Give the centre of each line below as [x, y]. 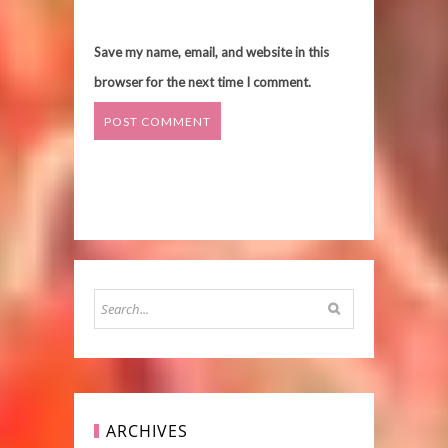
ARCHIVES [147, 431]
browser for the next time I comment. [202, 82]
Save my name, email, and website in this [211, 52]
